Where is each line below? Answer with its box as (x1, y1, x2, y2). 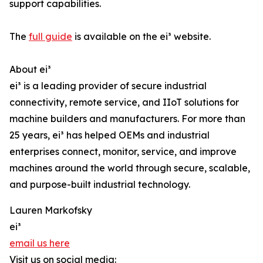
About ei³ (9, 63, 51, 76)
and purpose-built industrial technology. (9, 178, 190, 191)
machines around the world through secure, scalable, (9, 162, 250, 174)
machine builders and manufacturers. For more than (9, 113, 245, 125)
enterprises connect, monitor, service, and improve (9, 146, 237, 158)
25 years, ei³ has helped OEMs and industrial (9, 129, 210, 141)
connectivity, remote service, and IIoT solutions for (9, 96, 239, 109)
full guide (29, 31, 72, 43)
